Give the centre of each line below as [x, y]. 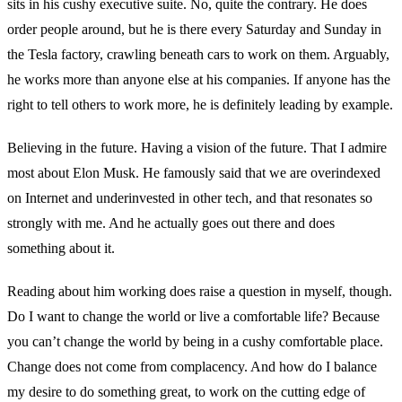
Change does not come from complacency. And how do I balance [192, 366]
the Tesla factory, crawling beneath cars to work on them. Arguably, [198, 54]
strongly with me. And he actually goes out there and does [171, 223]
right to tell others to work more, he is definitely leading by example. [200, 104]
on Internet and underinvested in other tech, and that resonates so [190, 197]
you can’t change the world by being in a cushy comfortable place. [195, 341]
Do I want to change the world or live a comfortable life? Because [193, 316]
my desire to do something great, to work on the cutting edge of [186, 391]
